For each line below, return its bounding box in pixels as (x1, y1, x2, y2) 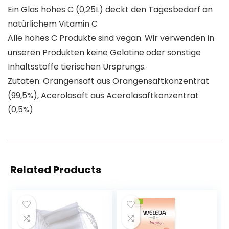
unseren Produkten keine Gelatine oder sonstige (8, 47, 201, 59)
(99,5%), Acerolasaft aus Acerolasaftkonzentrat (8, 89, 199, 102)
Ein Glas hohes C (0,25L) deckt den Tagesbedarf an (8, 4, 213, 16)
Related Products (10, 163, 101, 177)
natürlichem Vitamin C (8, 18, 98, 30)
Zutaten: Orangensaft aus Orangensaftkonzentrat (8, 75, 209, 87)
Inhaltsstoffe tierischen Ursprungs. (8, 61, 146, 73)
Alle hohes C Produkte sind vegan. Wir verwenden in (8, 32, 214, 44)
